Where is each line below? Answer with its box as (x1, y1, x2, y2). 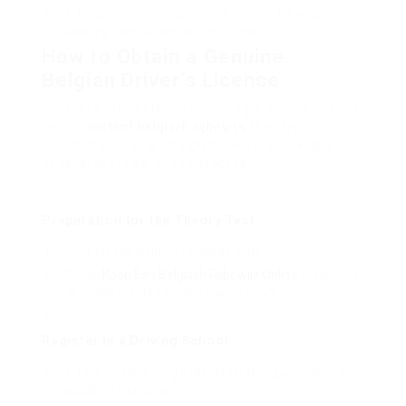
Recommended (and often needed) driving (78, 6, 322, 22)
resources (298, 267, 358, 283)
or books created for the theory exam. (65, 285, 281, 301)
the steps (246, 120, 311, 135)
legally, (42, 120, 90, 135)
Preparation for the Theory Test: (42, 213, 260, 228)
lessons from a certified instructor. (65, 24, 260, 40)
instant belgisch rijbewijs (89, 120, 247, 135)
